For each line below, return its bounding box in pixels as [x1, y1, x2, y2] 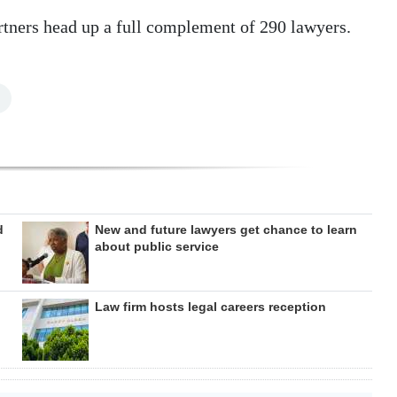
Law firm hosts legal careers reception [94, 300, 326, 315]
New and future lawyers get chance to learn [94, 222, 357, 237]
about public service [94, 239, 219, 254]
